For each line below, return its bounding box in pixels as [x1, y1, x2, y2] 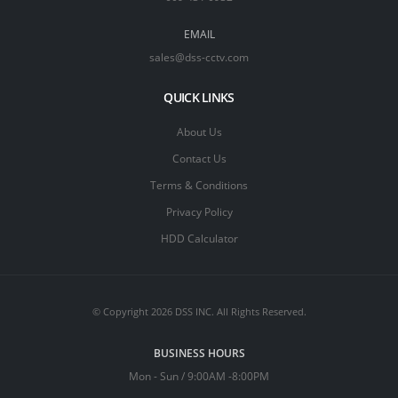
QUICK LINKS [163, 89, 235, 106]
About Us [176, 124, 222, 139]
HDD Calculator [160, 231, 238, 245]
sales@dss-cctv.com [149, 50, 249, 64]
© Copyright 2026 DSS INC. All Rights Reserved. [92, 306, 306, 318]
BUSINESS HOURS [153, 346, 245, 360]
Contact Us [171, 151, 227, 165]
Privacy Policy [165, 204, 233, 219]
